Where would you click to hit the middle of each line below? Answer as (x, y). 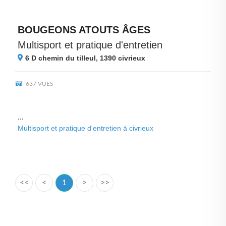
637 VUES (39, 84)
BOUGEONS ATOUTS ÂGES (84, 30)
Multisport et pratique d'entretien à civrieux (86, 128)
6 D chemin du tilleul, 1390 (71, 58)
